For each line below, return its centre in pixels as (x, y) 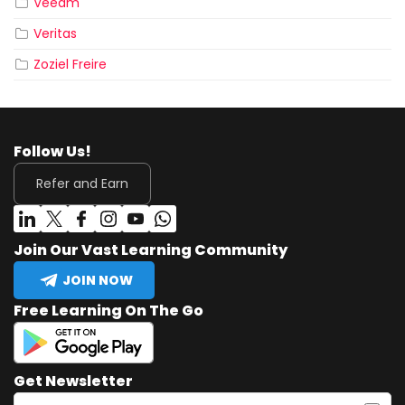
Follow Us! (52, 152)
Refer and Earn (82, 184)
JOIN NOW (98, 280)
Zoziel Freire (70, 65)
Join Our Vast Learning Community (151, 250)
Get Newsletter (73, 381)
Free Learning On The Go (108, 311)
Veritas (55, 34)
